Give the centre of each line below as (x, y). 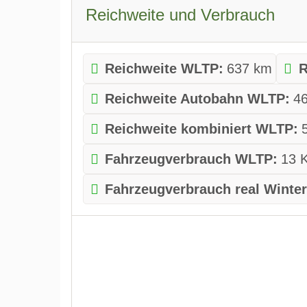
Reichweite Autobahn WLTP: (198, 98)
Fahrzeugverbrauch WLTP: (192, 159)
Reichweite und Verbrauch (180, 14)
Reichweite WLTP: (164, 68)
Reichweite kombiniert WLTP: (202, 128)
